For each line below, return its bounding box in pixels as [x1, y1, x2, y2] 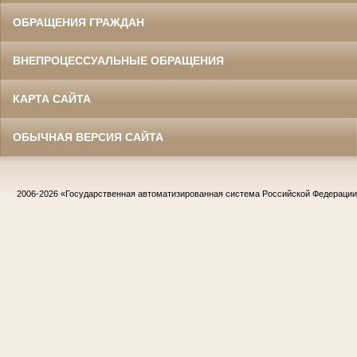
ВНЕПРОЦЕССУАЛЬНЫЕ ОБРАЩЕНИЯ [13, 54, 224, 68]
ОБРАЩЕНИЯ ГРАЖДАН [13, 16, 144, 29]
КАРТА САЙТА [13, 92, 91, 106]
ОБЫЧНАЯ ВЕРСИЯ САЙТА [13, 131, 163, 144]
